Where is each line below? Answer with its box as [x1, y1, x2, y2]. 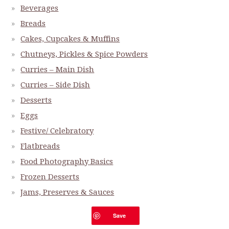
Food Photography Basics [20, 156, 113, 166]
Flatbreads [20, 141, 60, 151]
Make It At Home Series [20, 202, 108, 212]
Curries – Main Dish [20, 64, 95, 74]
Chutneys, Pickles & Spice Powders [20, 49, 148, 59]
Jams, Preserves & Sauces [20, 187, 114, 197]
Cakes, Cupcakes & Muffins [20, 34, 120, 43]
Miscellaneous [20, 218, 74, 227]
